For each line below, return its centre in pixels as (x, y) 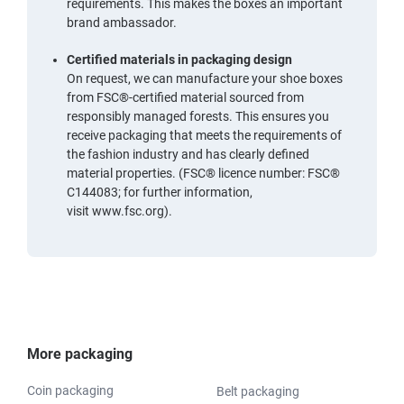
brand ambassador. (122, 22)
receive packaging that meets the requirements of (204, 135)
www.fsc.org (128, 211)
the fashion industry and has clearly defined (188, 154)
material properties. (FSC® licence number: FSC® (203, 173)
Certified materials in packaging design (179, 59)
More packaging (80, 353)
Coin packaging (70, 390)
